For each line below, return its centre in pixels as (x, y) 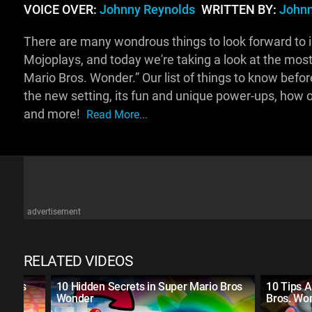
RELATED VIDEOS (78, 262)
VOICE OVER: (61, 10)
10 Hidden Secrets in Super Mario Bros (149, 287)
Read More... (117, 115)
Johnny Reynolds (147, 10)
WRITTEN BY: (239, 10)
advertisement (54, 212)
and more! (53, 115)
